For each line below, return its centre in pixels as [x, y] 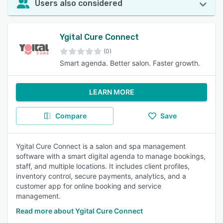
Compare [71, 116]
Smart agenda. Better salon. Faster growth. [130, 63]
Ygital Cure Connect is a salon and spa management [101, 146]
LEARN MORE [111, 92]
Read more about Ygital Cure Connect [79, 211]
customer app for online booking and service [89, 186]
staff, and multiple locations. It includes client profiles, [103, 166]
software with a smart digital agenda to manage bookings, [111, 156]
